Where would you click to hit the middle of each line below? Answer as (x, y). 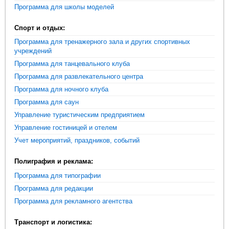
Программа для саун (47, 102)
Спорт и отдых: (40, 28)
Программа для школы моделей (64, 7)
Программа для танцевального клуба (72, 64)
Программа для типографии (58, 175)
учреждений (33, 51)
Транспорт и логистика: (53, 222)
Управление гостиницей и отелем (66, 128)
